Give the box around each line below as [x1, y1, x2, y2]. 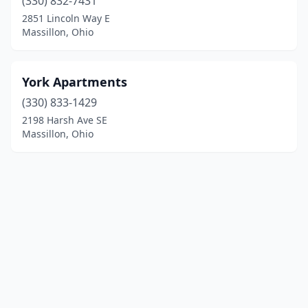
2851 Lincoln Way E [22, 12, 110, 25]
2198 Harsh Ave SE [22, 113, 107, 126]
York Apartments [22, 74, 127, 90]
